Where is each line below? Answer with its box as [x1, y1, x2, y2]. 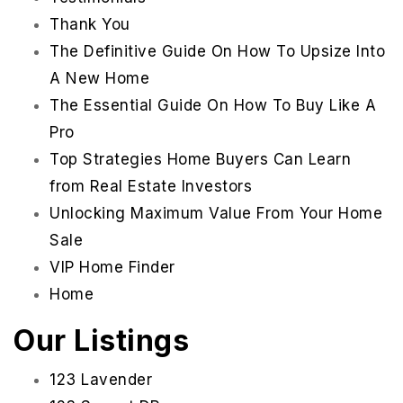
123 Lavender [49, 371, 152, 390]
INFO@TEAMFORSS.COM [10, 349, 178, 366]
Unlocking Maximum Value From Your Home [49, 204, 382, 223]
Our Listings [13, 323, 189, 359]
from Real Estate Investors [49, 177, 252, 196]
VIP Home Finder [49, 258, 175, 277]
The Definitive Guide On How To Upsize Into [49, 42, 385, 61]
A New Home [49, 69, 149, 88]
